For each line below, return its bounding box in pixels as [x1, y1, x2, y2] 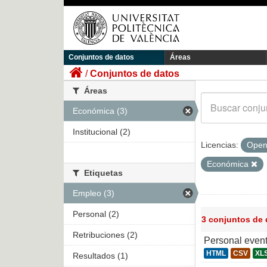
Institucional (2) [73, 127, 131, 137]
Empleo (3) [73, 188, 114, 198]
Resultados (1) [73, 251, 128, 261]
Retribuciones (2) [73, 230, 138, 240]
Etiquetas [82, 168, 123, 178]
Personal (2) [73, 209, 119, 219]
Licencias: [201, 140, 238, 150]
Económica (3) [73, 106, 128, 116]
